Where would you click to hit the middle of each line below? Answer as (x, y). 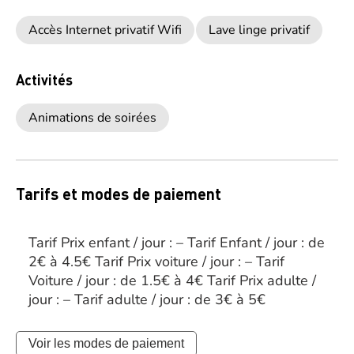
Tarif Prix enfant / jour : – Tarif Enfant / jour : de (177, 243)
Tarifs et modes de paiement (119, 194)
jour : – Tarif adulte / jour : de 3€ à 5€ (147, 299)
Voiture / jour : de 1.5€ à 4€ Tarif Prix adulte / (172, 281)
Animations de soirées (92, 118)
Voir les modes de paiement (106, 343)
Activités (44, 79)
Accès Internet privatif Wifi (105, 30)
